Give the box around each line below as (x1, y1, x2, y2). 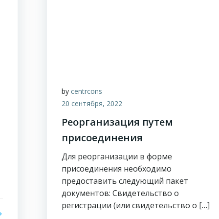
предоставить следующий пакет (62, 175, 189, 186)
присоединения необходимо (62, 163, 172, 174)
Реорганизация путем (62, 115, 174, 129)
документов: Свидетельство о (62, 188, 179, 198)
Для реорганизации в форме (62, 151, 173, 162)
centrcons (71, 87, 103, 96)
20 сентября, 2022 (62, 99, 123, 108)
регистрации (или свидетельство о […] (62, 200, 210, 211)
